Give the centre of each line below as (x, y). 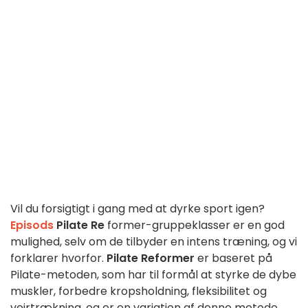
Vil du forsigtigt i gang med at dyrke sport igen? (137, 209)
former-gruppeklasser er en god (195, 225)
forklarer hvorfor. (58, 258)
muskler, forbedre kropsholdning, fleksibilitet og (139, 291)
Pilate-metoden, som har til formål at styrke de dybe (153, 275)
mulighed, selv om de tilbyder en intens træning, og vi (154, 242)
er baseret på (233, 258)
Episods (32, 225)
